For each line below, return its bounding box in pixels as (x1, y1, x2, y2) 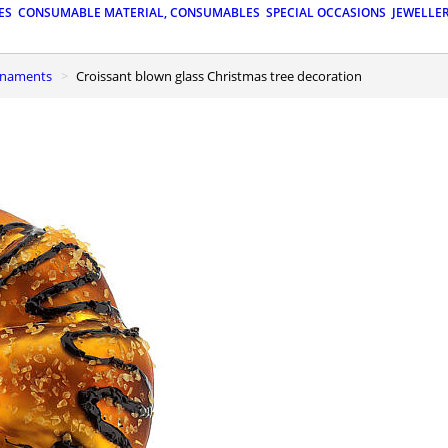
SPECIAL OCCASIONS (266, 4, 386, 22)
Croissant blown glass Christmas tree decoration (84, 66, 362, 85)
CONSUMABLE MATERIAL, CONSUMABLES (18, 4, 260, 22)
